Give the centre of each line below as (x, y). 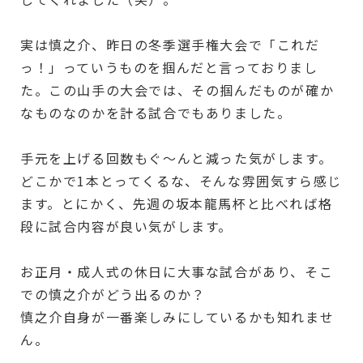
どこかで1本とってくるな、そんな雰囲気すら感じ (181, 180)
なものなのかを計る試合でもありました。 (156, 112)
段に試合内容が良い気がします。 (126, 226)
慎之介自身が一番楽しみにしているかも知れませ (177, 316)
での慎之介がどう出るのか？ (113, 294)
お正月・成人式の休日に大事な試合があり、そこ (177, 271)
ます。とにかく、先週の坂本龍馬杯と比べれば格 (177, 203)
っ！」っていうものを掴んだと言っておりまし (169, 67)
